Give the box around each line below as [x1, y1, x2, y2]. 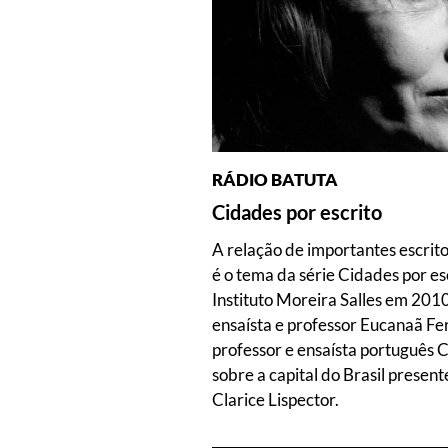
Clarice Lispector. [212, 389, 339, 411]
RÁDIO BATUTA [212, 169, 338, 191]
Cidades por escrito [212, 200, 382, 225]
